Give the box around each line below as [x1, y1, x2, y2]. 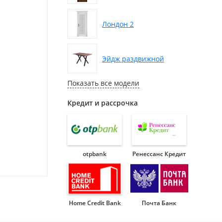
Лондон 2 [102, 19, 134, 29]
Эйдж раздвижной [102, 54, 164, 63]
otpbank [83, 150, 107, 158]
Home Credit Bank [68, 199, 121, 207]
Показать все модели [67, 78, 139, 88]
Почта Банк [142, 199, 176, 207]
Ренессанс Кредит [132, 150, 186, 158]
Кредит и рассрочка [67, 98, 138, 108]
